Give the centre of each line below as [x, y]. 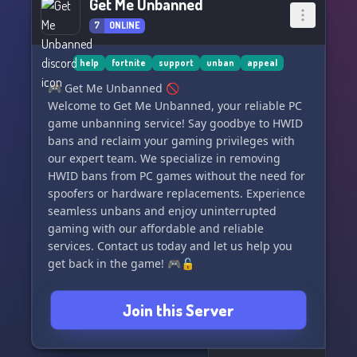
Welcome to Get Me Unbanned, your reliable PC [175, 106]
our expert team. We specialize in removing [164, 158]
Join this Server [178, 310]
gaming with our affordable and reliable [156, 228]
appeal [262, 63]
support [176, 63]
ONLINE [125, 25]
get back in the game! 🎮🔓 [121, 263]
